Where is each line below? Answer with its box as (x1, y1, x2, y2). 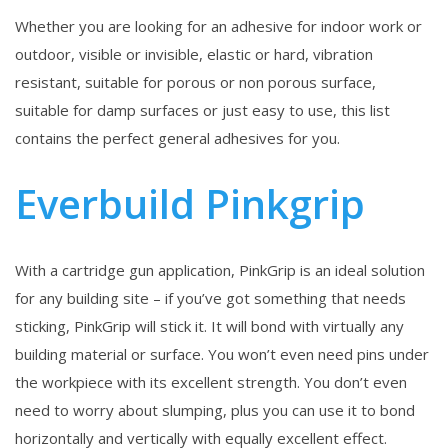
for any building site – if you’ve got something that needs (15, 288, 406, 309)
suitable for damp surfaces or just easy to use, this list (15, 100, 390, 121)
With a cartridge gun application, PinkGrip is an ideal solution (15, 260, 425, 281)
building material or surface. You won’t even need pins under (15, 344, 429, 365)
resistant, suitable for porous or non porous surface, (15, 72, 376, 93)
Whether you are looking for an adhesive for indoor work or (15, 16, 422, 37)
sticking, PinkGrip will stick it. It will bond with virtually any (15, 316, 404, 337)
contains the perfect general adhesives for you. (15, 128, 340, 149)
